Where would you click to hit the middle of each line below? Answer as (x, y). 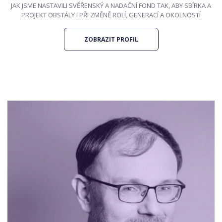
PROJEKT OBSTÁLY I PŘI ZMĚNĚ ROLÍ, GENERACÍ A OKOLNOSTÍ (111, 15)
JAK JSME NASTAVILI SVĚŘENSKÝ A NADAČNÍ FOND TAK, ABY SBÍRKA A (111, 5)
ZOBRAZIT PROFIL (111, 39)
